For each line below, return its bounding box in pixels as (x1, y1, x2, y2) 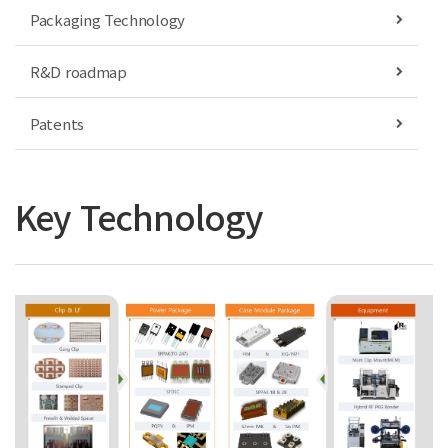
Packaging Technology (30, 9, 185, 30)
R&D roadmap (30, 61, 127, 82)
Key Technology (15, 192, 263, 241)
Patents (30, 113, 84, 134)
